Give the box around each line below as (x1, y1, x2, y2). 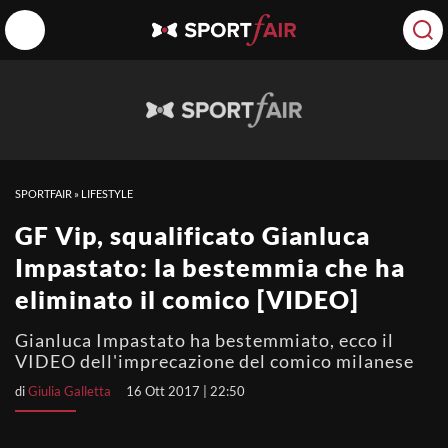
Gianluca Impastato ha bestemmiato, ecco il (15, 329, 394, 351)
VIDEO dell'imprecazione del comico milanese (15, 350, 414, 372)
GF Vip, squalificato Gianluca (15, 220, 370, 250)
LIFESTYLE (81, 187, 133, 200)
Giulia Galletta (28, 383, 111, 399)
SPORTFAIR (15, 187, 72, 200)
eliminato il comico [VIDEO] (15, 284, 359, 314)
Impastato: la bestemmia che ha (15, 252, 405, 282)
